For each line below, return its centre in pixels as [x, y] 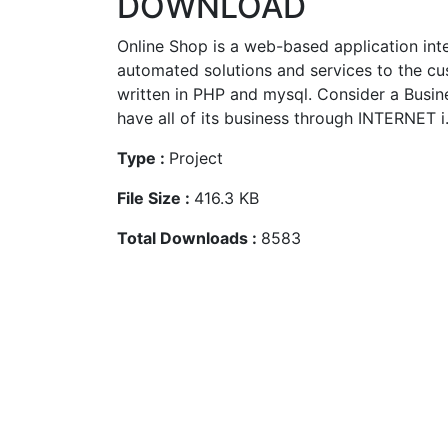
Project [196, 158]
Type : [143, 158]
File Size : [155, 198]
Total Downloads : [189, 238]
